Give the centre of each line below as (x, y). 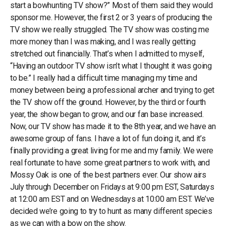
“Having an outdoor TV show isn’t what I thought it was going (111, 66)
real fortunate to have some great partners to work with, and (110, 162)
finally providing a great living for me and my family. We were (112, 150)
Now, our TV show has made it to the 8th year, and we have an (113, 126)
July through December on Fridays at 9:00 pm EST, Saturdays (112, 187)
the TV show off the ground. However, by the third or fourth (108, 102)
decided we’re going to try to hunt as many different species (111, 211)
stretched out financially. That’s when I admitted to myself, (107, 53)
